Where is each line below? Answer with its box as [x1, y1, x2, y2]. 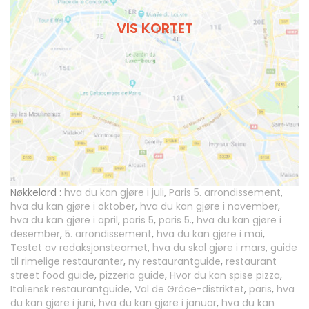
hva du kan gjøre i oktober [10, 199, 135, 214]
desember [10, 227, 60, 241]
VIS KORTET [116, 18, 193, 38]
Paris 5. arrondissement [169, 186, 281, 200]
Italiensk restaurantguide [10, 282, 130, 297]
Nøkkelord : [10, 186, 61, 200]
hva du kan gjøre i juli [64, 186, 164, 200]
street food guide [10, 268, 94, 283]
